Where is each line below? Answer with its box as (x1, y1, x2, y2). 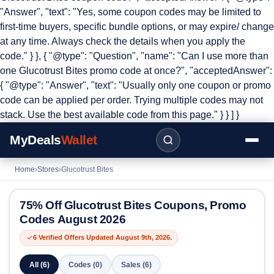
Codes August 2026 (20, 213, 126, 226)
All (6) (29, 260, 50, 269)
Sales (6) (120, 260, 152, 269)
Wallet (61, 133, 97, 147)
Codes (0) (68, 260, 102, 269)
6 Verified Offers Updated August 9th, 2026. (32, 234, 172, 242)
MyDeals (10, 133, 61, 147)
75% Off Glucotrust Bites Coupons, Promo (20, 199, 246, 212)
